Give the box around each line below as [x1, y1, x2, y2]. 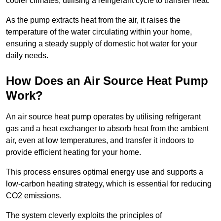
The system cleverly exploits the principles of [6, 211, 162, 220]
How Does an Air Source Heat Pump [6, 74, 208, 88]
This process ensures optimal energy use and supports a [6, 168, 203, 177]
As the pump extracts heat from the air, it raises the [6, 16, 181, 25]
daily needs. [6, 51, 48, 60]
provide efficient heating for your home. [6, 148, 143, 157]
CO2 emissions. [6, 191, 62, 200]
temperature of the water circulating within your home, [6, 28, 192, 37]
